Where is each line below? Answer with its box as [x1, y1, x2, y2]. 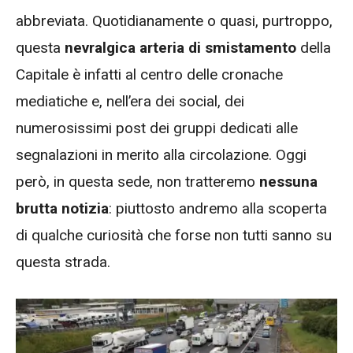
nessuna [259, 173, 318, 191]
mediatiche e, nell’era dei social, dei [16, 92, 244, 111]
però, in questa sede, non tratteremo [16, 173, 259, 191]
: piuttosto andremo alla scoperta [109, 199, 327, 218]
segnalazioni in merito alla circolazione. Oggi [16, 146, 307, 165]
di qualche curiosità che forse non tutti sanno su [16, 226, 332, 245]
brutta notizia [16, 199, 109, 218]
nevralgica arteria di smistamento [65, 39, 296, 58]
